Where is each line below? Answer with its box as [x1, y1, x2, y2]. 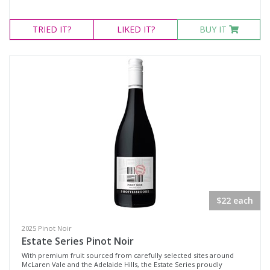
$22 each [216, 195, 253, 206]
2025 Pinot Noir [22, 224, 72, 233]
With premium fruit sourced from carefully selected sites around [22, 251, 234, 260]
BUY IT [199, 24, 229, 35]
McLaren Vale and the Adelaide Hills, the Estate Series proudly [22, 260, 222, 269]
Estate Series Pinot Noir [22, 234, 134, 248]
